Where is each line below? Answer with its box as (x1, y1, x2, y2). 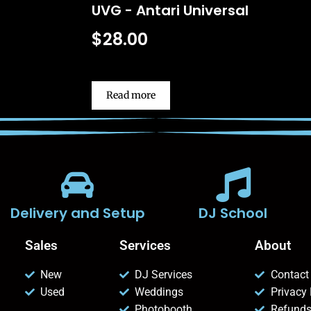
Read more (106, 89, 155, 102)
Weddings (135, 285, 184, 299)
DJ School (199, 203, 268, 224)
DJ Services (135, 268, 193, 282)
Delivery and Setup (10, 203, 145, 224)
